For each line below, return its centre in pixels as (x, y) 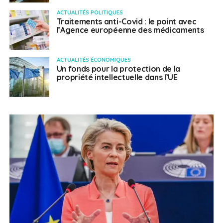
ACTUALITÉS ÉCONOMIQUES (94, 59)
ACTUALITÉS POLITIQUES (90, 12)
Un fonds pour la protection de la (118, 68)
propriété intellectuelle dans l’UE (117, 77)
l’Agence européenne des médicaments (130, 30)
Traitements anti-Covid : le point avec (126, 21)
